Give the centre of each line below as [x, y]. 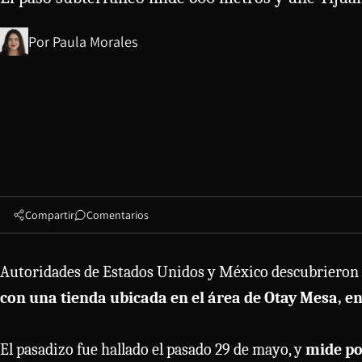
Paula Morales [95, 41]
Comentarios [118, 215]
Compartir [50, 215]
